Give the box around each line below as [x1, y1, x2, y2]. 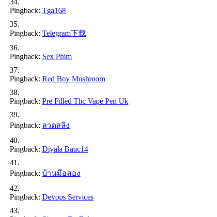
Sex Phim [42, 52, 72, 61]
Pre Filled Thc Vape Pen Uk [42, 97, 128, 106]
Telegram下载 [42, 29, 86, 38]
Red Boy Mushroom [42, 75, 105, 83]
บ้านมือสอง [42, 169, 80, 178]
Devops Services [42, 193, 93, 201]
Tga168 [42, 6, 66, 15]
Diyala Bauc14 [42, 145, 88, 154]
